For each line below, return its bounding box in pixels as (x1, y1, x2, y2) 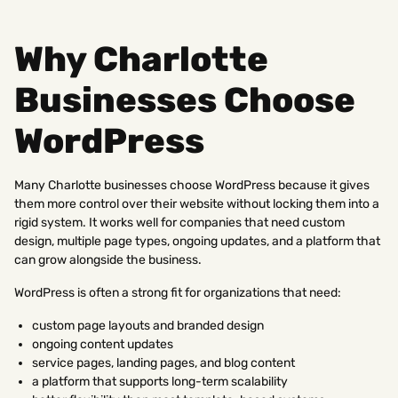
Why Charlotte (14, 38, 268, 80)
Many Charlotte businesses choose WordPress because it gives (14, 177, 370, 193)
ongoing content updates (32, 336, 173, 352)
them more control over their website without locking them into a (14, 195, 379, 211)
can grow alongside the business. (14, 251, 202, 267)
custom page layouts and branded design (32, 317, 264, 333)
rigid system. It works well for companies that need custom (14, 214, 345, 230)
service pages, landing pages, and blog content (32, 354, 295, 370)
